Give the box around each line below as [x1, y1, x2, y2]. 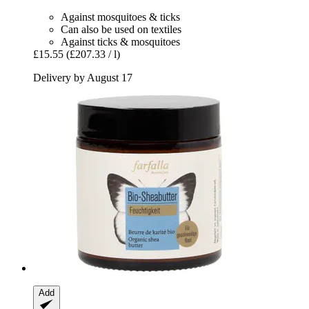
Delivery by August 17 [33, 72, 132, 84]
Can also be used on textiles [61, 23, 181, 36]
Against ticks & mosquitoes [61, 36, 180, 48]
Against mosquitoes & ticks [61, 11, 180, 23]
